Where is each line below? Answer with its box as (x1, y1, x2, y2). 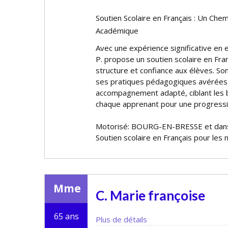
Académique (96, 25, 138, 36)
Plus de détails (96, 214, 147, 224)
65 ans (53, 211, 79, 222)
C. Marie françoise (96, 187, 205, 204)
